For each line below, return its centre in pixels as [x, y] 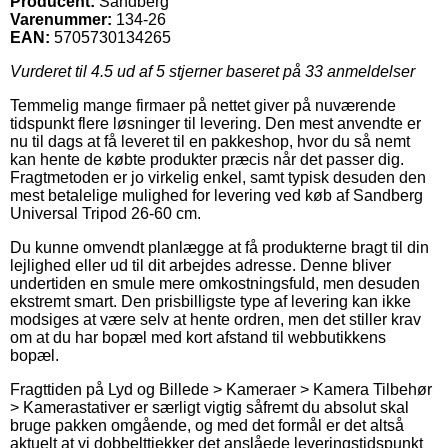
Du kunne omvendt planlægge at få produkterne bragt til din [219, 247]
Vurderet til [50, 71]
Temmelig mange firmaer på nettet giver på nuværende [203, 105]
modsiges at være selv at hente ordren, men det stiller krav [215, 319]
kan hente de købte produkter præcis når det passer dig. [207, 159]
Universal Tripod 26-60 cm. [105, 213]
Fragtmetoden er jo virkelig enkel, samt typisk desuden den [218, 177]
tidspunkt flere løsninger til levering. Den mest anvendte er [215, 123]
